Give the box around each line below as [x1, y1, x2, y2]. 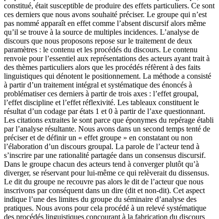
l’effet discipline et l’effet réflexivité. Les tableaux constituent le [4, 98, 199, 107]
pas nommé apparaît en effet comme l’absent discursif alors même [4, 19, 206, 27]
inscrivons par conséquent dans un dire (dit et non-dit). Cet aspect [4, 186, 205, 195]
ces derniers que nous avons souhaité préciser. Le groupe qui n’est [4, 10, 207, 19]
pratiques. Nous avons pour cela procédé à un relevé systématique [4, 203, 206, 212]
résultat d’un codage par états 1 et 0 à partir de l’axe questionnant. [4, 107, 205, 115]
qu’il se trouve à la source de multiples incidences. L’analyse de [4, 27, 199, 36]
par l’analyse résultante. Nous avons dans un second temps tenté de [4, 124, 210, 133]
